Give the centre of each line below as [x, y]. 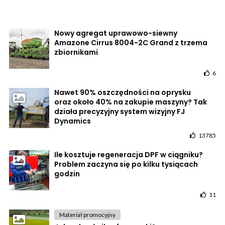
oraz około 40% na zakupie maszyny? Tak [131, 102]
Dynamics [73, 121]
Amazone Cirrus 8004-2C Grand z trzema [131, 42]
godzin [67, 174]
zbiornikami [76, 52]
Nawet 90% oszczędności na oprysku [123, 92]
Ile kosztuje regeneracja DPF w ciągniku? [129, 154]
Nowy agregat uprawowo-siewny [116, 33]
